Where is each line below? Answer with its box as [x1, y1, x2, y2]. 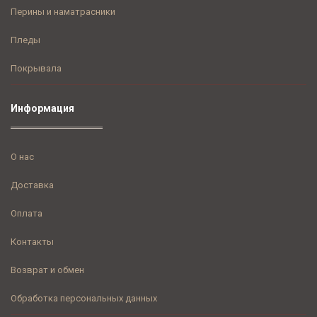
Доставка [11, 180, 54, 191]
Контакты [11, 236, 54, 248]
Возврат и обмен [11, 265, 84, 276]
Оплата [11, 208, 42, 219]
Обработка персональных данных [11, 293, 157, 304]
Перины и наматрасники [11, 6, 115, 18]
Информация [11, 103, 74, 115]
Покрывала [11, 63, 62, 74]
